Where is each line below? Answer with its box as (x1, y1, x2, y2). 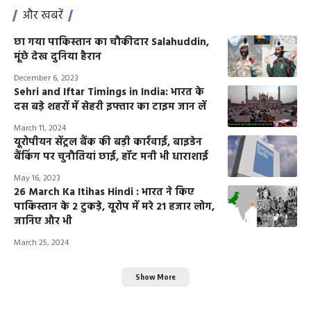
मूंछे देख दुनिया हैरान (14, 48, 101, 65)
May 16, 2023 (14, 171, 60, 185)
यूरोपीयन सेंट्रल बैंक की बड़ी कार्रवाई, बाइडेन (14, 133, 202, 151)
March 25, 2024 (14, 235, 69, 250)
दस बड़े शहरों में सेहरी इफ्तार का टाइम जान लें (14, 98, 206, 115)
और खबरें (22, 6, 63, 25)
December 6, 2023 (14, 71, 78, 85)
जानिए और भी (14, 212, 72, 230)
